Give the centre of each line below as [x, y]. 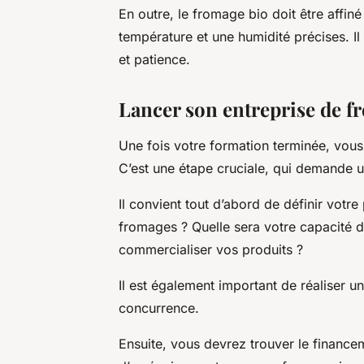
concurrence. [159, 308]
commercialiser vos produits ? [211, 249]
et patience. [154, 59]
